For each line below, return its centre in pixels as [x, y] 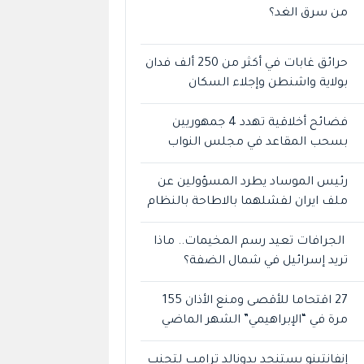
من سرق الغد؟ [309, 13]
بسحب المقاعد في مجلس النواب [258, 143]
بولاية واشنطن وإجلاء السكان [269, 83]
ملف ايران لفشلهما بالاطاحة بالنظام [248, 202]
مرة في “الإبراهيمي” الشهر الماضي [255, 321]
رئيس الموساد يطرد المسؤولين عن [253, 182]
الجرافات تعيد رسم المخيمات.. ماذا [251, 242]
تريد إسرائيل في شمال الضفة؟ [266, 261]
